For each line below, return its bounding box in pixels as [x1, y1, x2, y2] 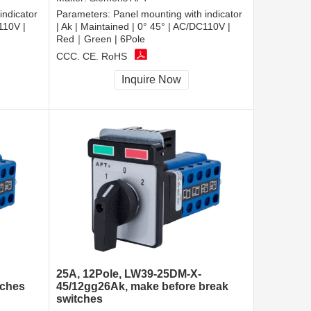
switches [56, 293, 103, 305]
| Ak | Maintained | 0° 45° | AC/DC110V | [56, 21, 230, 33]
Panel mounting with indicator [113, 8, 242, 20]
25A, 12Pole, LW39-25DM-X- [56, 268, 201, 280]
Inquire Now [121, 74, 181, 86]
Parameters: [56, 8, 113, 20]
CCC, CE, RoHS [56, 50, 127, 62]
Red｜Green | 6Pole [56, 33, 145, 45]
